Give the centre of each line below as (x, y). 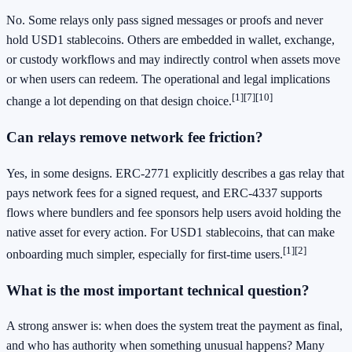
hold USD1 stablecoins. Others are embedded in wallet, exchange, (170, 39)
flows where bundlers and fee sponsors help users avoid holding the (174, 212)
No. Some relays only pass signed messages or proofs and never (165, 20)
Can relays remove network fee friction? (135, 137)
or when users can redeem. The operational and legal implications (168, 79)
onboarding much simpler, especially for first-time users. (145, 254)
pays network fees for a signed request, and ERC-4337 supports (164, 192)
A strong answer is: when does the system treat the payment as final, (174, 326)
